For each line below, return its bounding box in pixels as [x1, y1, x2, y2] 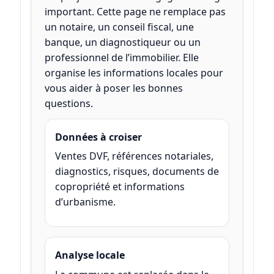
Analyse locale [54, 248, 125, 262]
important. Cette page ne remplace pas [44, 5, 226, 19]
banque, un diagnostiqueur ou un [44, 35, 201, 50]
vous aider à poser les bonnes [44, 81, 183, 95]
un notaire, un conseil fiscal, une [44, 20, 194, 34]
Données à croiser [54, 130, 142, 144]
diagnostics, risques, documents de [54, 165, 219, 179]
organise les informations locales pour [44, 66, 223, 80]
